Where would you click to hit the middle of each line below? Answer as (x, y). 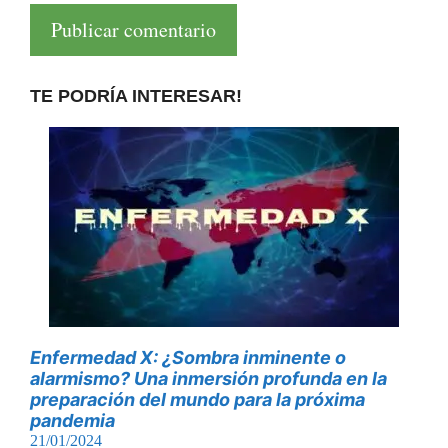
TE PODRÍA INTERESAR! (136, 95)
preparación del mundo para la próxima (197, 399)
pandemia (72, 420)
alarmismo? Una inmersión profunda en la (208, 378)
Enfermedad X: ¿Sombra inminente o (188, 357)
